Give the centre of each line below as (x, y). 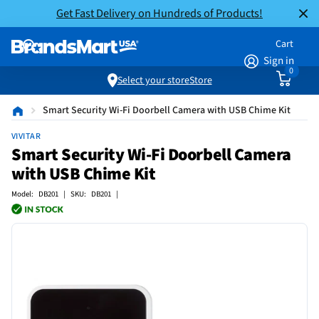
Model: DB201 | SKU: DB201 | (65, 194)
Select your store (153, 80)
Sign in (279, 61)
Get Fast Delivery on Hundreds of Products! (159, 13)
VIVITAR (26, 136)
